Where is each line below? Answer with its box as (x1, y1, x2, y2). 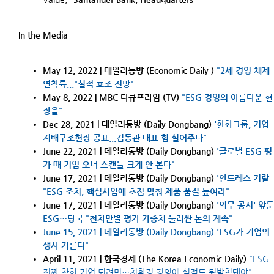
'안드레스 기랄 (217, 173, 269, 183)
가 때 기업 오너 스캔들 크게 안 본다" (43, 160, 177, 169)
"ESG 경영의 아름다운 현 (182, 92, 273, 102)
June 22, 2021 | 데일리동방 (43, 146, 144, 156)
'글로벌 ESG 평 (217, 146, 272, 156)
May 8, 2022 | (43, 92, 99, 102)
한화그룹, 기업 (217, 119, 269, 129)
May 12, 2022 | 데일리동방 (43, 65, 144, 75)
